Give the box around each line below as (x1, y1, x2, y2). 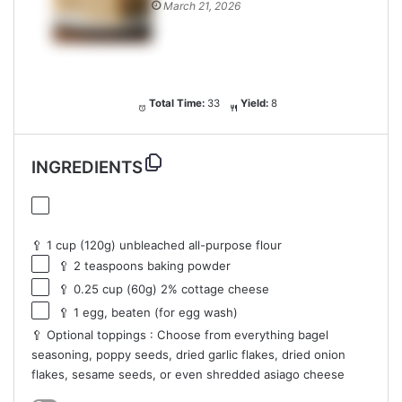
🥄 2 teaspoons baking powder (57, 258, 231, 273)
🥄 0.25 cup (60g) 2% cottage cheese (57, 282, 269, 296)
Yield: (238, 97, 269, 110)
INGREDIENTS (31, 156, 143, 178)
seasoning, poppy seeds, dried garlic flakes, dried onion (31, 347, 345, 363)
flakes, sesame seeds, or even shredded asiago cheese (31, 367, 345, 382)
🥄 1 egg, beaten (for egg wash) (57, 305, 238, 319)
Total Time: (145, 97, 205, 110)
